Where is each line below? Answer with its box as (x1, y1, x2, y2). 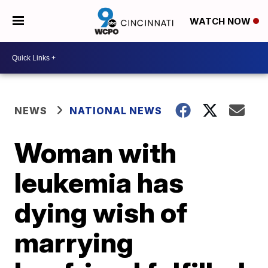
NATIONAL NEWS (69, 105, 163, 117)
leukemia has (14, 166, 184, 199)
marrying (14, 226, 134, 259)
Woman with (14, 136, 177, 169)
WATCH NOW (189, 16, 253, 28)
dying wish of (14, 196, 188, 229)
